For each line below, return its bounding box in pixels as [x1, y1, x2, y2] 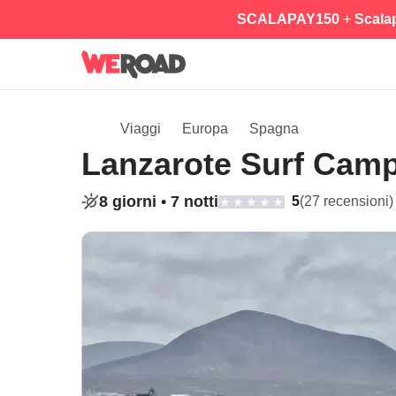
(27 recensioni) [300, 194, 393, 209]
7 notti [171, 193, 218, 210]
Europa [182, 121, 228, 136]
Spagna [249, 121, 299, 136]
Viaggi [120, 121, 161, 136]
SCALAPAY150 [236, 11, 339, 27]
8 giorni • [99, 193, 171, 210]
